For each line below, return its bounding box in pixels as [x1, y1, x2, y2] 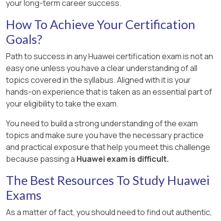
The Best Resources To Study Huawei [6, 172, 210, 187]
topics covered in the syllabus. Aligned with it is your [6, 74, 191, 85]
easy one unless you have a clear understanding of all [6, 62, 197, 74]
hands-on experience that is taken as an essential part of [6, 86, 212, 97]
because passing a [6, 153, 75, 164]
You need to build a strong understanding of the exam [6, 117, 198, 129]
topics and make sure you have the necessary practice [6, 129, 204, 141]
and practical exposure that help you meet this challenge [6, 141, 210, 152]
